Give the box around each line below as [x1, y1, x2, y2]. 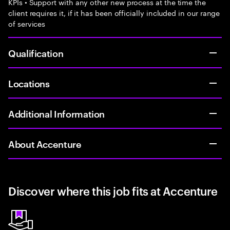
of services [8, 17, 46, 29]
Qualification [8, 46, 64, 59]
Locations [8, 76, 50, 89]
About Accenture [8, 137, 82, 150]
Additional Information [8, 107, 105, 120]
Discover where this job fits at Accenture [8, 183, 218, 198]
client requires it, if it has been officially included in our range [8, 7, 220, 18]
